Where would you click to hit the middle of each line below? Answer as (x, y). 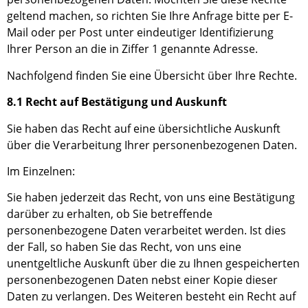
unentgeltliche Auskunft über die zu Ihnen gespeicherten (153, 264)
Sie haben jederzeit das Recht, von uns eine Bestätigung (151, 198)
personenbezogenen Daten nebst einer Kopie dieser (142, 280)
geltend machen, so (59, 16)
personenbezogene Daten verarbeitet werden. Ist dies (146, 231)
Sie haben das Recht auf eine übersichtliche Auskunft (144, 128)
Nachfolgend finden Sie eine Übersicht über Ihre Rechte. (152, 75)
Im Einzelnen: (41, 171)
